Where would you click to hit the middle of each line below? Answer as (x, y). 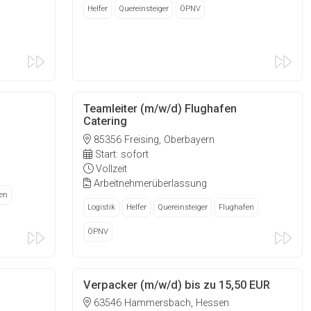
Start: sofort (121, 154)
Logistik (102, 207)
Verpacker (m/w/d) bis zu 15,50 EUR (177, 285)
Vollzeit (110, 169)
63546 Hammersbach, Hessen (160, 303)
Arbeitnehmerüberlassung (149, 183)
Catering (106, 121)
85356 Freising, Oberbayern (153, 140)
